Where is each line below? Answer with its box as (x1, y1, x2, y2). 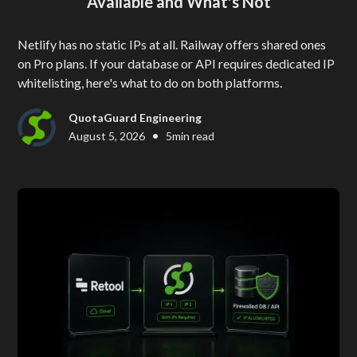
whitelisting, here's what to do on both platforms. (18, 74, 283, 90)
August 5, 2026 (69, 128, 146, 143)
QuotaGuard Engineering (69, 111, 202, 125)
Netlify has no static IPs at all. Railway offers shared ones (18, 36, 327, 52)
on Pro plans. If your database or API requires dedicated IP (18, 55, 335, 71)
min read (172, 128, 215, 143)
